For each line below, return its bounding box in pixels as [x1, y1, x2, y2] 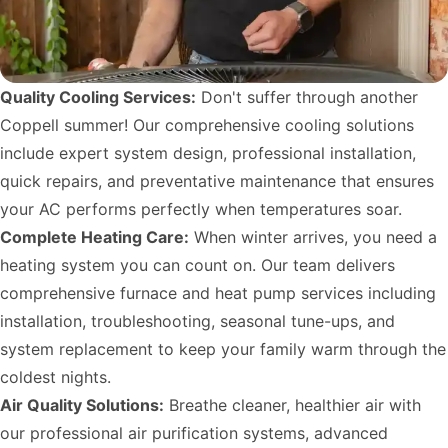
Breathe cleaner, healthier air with [164, 395, 421, 415]
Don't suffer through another [196, 87, 418, 107]
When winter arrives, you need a [189, 227, 437, 247]
